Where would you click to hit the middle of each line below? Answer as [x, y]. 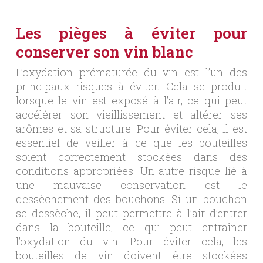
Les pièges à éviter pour [131, 33]
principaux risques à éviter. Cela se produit [131, 86]
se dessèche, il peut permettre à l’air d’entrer [131, 213]
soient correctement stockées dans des [131, 156]
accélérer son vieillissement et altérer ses [131, 114]
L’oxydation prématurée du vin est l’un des [131, 72]
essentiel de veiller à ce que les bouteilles [131, 142]
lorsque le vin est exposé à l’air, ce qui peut [131, 100]
